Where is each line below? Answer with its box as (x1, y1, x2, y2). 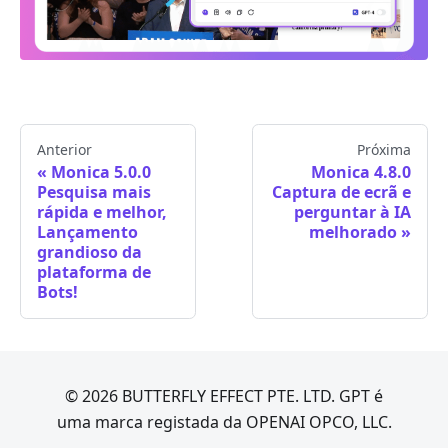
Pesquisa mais (37, 181, 151, 204)
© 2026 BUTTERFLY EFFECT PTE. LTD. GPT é (65, 385, 383, 408)
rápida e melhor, (37, 201, 167, 224)
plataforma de (37, 261, 151, 284)
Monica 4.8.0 (311, 161, 411, 184)
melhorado (309, 221, 397, 244)
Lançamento (37, 221, 138, 244)
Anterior (37, 140, 92, 160)
